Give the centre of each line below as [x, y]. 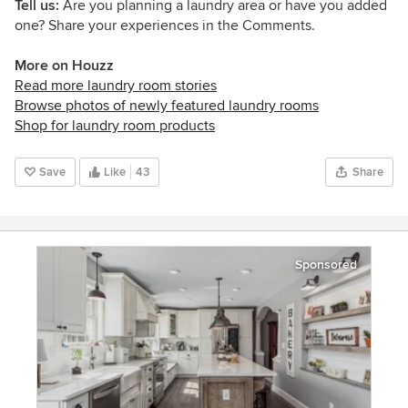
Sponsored [326, 264]
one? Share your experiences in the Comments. [165, 25]
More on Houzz [64, 65]
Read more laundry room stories [116, 85]
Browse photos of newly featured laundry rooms [167, 105]
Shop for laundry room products [115, 125]
